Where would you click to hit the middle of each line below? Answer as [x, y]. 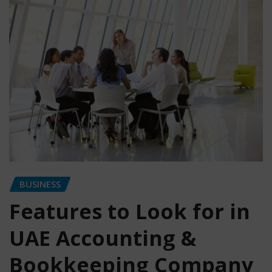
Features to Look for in [130, 211]
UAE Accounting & [103, 238]
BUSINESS [40, 184]
